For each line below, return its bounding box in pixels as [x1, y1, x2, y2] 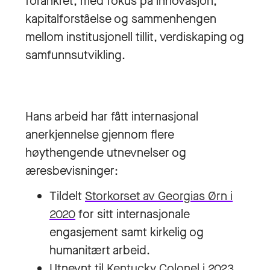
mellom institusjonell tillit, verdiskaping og [25, 29, 244, 45]
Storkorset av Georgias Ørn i [85, 188, 233, 204]
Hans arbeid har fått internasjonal [25, 108, 198, 125]
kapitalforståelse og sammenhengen [25, 11, 216, 27]
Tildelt [49, 188, 85, 204]
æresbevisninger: [25, 163, 118, 179]
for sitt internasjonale [75, 206, 190, 222]
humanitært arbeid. [49, 242, 150, 259]
